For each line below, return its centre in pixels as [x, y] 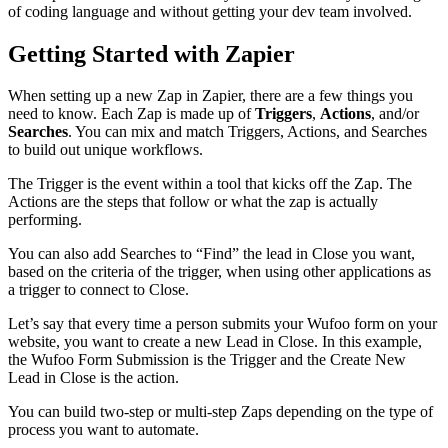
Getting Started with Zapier [151, 53]
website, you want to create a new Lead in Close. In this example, [215, 342]
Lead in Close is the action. [93, 378]
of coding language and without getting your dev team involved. [210, 11]
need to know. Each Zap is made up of [131, 114]
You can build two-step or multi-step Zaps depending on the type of [220, 412]
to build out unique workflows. [105, 150]
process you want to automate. [103, 430]
